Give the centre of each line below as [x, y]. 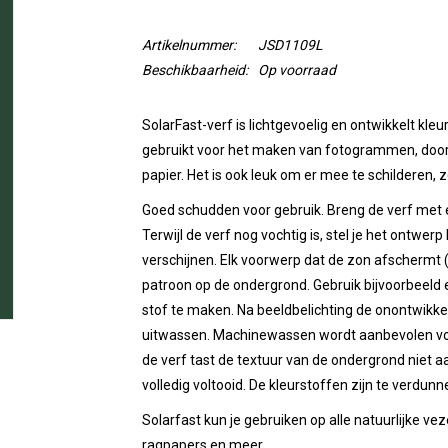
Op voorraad [296, 70]
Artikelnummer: [188, 45]
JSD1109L [290, 45]
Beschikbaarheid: [194, 70]
